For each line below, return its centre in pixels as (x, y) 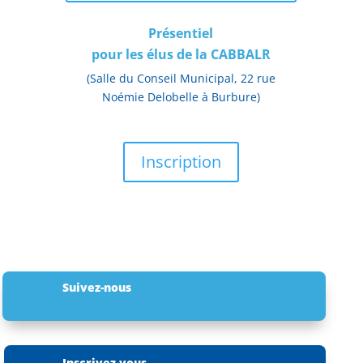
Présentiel (181, 33)
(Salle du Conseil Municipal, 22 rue (181, 78)
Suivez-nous (96, 287)
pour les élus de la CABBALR (181, 54)
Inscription (181, 161)
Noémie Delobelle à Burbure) (181, 96)
